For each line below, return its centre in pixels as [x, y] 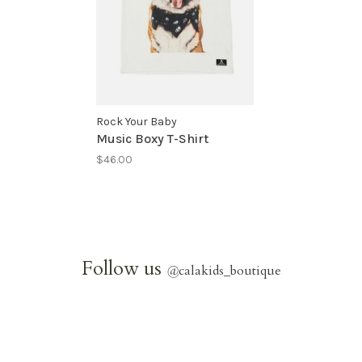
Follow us [124, 268]
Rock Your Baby [137, 121]
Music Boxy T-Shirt [152, 138]
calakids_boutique [229, 270]
